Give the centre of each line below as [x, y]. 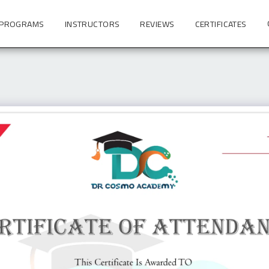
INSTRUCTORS [92, 24]
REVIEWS [157, 24]
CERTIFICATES [221, 24]
